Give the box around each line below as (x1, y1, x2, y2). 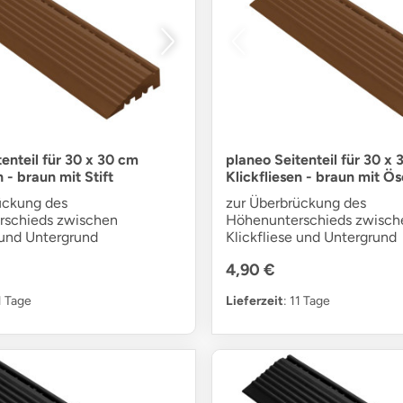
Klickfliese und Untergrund (225, 228, 397, 246)
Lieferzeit (225, 292, 283, 309)
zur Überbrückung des (225, 193, 366, 211)
